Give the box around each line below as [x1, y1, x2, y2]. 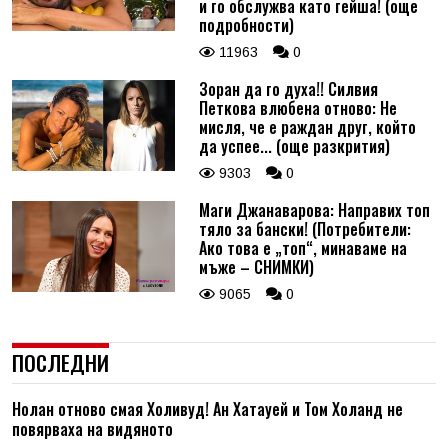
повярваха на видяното [12, 416, 173, 441]
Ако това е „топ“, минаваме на [198, 235, 407, 260]
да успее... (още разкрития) [198, 133, 390, 158]
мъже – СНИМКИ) [198, 254, 314, 279]
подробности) [198, 12, 294, 37]
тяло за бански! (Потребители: [198, 216, 411, 241]
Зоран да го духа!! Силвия [198, 76, 378, 101]
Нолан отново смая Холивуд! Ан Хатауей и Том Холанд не [12, 396, 403, 421]
